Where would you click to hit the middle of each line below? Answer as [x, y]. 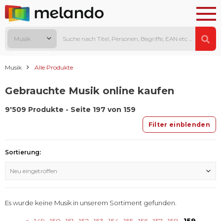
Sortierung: [23, 152]
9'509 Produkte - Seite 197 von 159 [70, 110]
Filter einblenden [179, 125]
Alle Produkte [54, 68]
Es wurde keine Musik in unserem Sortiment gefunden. [91, 203]
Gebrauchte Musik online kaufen [90, 91]
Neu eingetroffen [34, 171]
